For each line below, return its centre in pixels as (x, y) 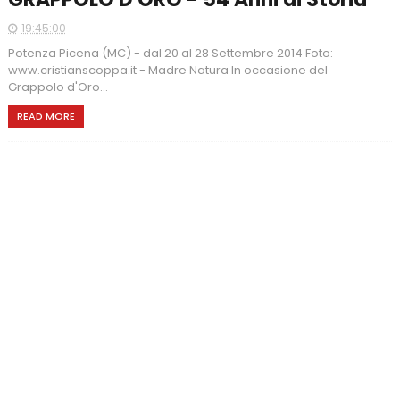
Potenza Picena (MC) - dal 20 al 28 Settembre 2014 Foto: (170, 53)
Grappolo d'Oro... (58, 87)
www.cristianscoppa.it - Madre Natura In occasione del (167, 70)
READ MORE (46, 116)
